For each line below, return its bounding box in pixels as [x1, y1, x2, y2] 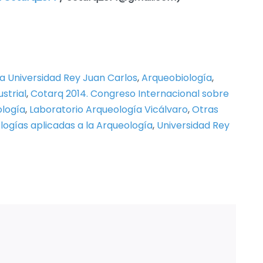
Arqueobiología [141, 71, 212, 85]
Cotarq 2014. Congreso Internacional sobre [31, 87, 229, 101]
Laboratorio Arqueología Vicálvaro [29, 103, 188, 117]
